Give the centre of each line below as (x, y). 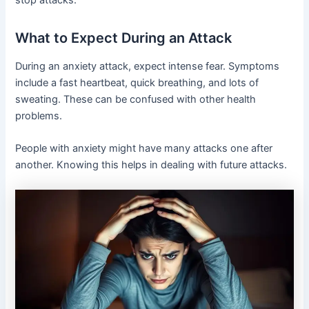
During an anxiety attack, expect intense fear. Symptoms (148, 66)
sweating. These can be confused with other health (136, 99)
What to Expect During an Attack (124, 38)
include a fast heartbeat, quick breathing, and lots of (137, 82)
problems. (39, 116)
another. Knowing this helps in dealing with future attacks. (151, 165)
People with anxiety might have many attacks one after (144, 149)
